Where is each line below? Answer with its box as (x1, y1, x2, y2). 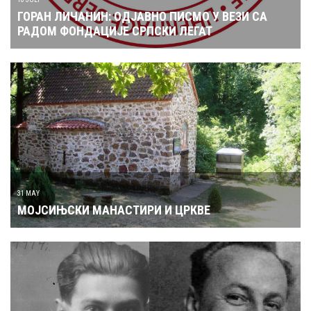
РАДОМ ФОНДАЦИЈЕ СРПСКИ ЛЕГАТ (17, 18, 212, 33)
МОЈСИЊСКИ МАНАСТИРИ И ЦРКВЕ (17, 197, 210, 212)
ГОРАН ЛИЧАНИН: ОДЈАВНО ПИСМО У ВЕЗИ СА (17, 3, 267, 19)
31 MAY (17, 184, 40, 192)
